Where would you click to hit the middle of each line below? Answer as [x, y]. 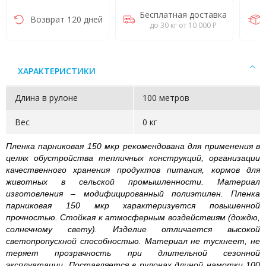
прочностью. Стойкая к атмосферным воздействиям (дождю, [133, 217]
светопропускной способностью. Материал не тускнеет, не [133, 241]
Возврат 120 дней [66, 19]
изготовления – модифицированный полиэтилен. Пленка [133, 194]
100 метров [166, 98]
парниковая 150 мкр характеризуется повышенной [133, 205]
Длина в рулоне [46, 98]
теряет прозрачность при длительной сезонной [133, 253]
